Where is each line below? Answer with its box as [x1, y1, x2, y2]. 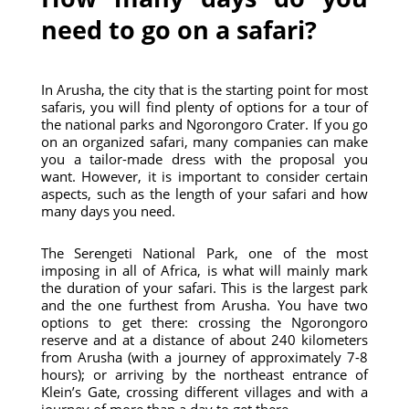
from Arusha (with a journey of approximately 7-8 [40, 348, 369, 366]
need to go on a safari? [40, 13, 317, 47]
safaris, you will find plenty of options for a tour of [40, 98, 369, 116]
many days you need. [40, 202, 175, 220]
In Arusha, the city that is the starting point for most [40, 80, 369, 99]
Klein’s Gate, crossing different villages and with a [40, 383, 369, 401]
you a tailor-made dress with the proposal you [40, 150, 369, 168]
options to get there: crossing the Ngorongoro [40, 313, 369, 331]
